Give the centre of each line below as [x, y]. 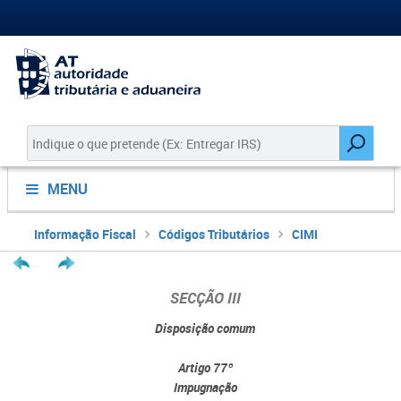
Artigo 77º [205, 367]
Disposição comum [205, 328]
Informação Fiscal [85, 234]
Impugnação [205, 387]
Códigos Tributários [213, 234]
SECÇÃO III [205, 298]
